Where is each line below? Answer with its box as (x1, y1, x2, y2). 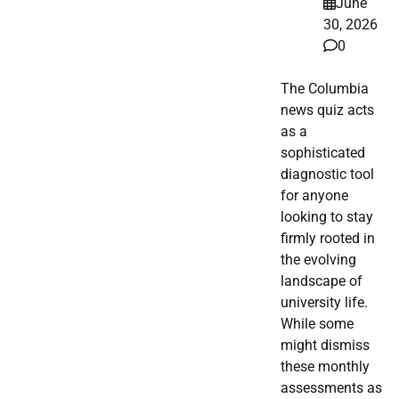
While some (281, 315, 354, 333)
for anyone (281, 187, 348, 205)
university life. (281, 294, 368, 312)
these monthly (281, 358, 370, 376)
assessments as (281, 379, 382, 397)
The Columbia (281, 80, 369, 98)
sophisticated (281, 144, 365, 162)
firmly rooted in (281, 230, 375, 248)
